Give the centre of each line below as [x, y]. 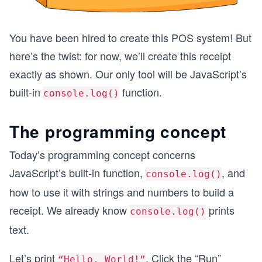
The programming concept [118, 131]
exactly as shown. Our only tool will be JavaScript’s [128, 73]
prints [220, 210]
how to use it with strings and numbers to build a [122, 192]
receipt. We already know [70, 210]
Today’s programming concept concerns [102, 154]
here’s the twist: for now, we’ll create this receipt [120, 55]
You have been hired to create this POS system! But [130, 37]
